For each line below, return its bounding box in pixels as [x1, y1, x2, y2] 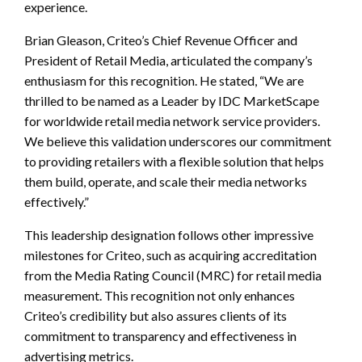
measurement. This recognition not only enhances [24, 287, 295, 303]
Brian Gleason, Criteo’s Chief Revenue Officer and [24, 32, 297, 48]
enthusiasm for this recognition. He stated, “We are [24, 72, 304, 88]
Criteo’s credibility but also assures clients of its [24, 307, 287, 323]
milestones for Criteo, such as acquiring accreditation [24, 246, 317, 263]
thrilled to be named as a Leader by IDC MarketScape [24, 92, 319, 108]
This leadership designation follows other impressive [24, 226, 314, 242]
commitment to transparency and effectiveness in [24, 327, 297, 343]
